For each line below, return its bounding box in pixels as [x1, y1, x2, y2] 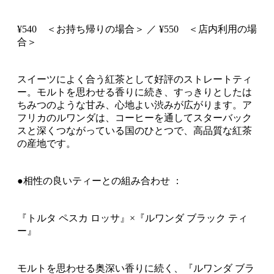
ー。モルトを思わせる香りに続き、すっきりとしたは [17, 87, 252, 98]
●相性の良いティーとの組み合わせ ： [17, 176, 182, 187]
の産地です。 [17, 138, 76, 149]
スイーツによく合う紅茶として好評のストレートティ [17, 74, 252, 85]
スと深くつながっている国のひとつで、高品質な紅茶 [17, 125, 252, 136]
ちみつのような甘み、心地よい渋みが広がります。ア [17, 100, 252, 111]
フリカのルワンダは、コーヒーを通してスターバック [17, 113, 252, 124]
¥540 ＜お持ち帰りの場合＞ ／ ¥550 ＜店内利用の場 [17, 24, 257, 35]
